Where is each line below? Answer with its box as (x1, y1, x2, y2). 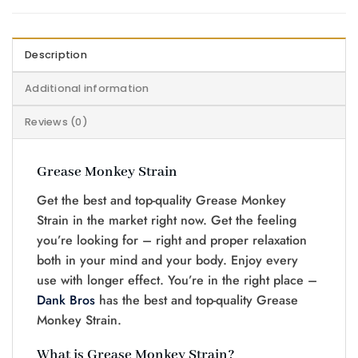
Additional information (25, 82, 149, 96)
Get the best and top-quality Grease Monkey (37, 190, 286, 209)
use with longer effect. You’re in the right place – (37, 270, 317, 289)
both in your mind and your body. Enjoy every (37, 250, 298, 269)
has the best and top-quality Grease (95, 290, 298, 309)
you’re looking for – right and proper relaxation (37, 230, 307, 249)
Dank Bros (37, 290, 95, 309)
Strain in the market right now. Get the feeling (37, 210, 296, 229)
